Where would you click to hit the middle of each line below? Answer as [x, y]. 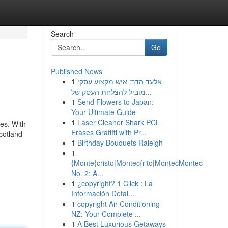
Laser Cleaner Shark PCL [118, 122]
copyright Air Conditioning [118, 204]
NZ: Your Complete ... [106, 214]
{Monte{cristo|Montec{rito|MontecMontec [137, 163]
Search [62, 34]
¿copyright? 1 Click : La [115, 183]
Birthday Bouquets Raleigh [120, 142]
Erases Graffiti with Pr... [109, 132]
